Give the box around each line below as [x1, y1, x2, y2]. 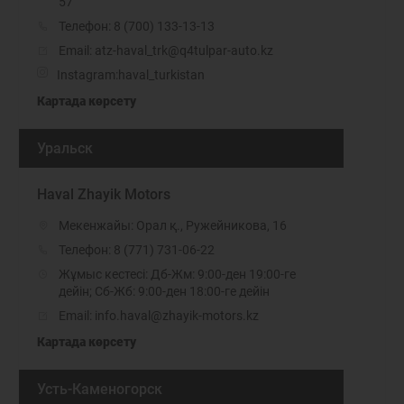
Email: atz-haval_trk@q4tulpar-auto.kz [59, 43, 273, 58]
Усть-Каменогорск [37, 381, 162, 398]
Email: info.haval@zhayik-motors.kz [59, 308, 259, 323]
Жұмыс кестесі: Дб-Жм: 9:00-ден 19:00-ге [59, 267, 296, 281]
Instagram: [57, 68, 118, 82]
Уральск [37, 140, 93, 157]
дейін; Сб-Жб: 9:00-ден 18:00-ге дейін [59, 284, 270, 298]
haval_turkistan [118, 68, 205, 82]
